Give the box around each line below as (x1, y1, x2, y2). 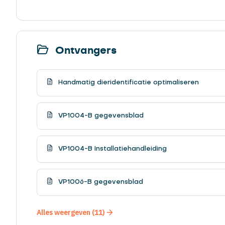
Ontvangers (52, 45, 117, 56)
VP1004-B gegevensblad (56, 112, 144, 119)
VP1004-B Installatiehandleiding (56, 145, 167, 152)
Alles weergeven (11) (37, 207, 105, 217)
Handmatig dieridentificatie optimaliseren (56, 79, 199, 86)
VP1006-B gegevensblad (56, 178, 143, 185)
